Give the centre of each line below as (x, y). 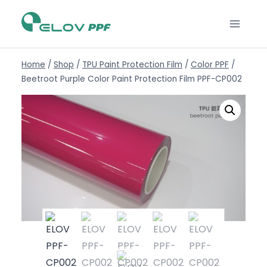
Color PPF (210, 65)
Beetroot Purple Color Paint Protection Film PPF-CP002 (132, 79)
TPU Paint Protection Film (132, 65)
